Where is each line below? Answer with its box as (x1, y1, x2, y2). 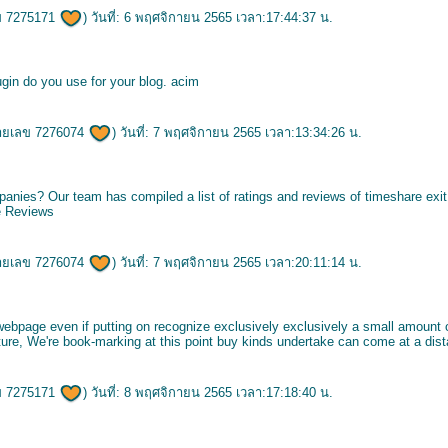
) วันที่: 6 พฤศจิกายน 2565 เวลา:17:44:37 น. (83, 10, 333, 25)
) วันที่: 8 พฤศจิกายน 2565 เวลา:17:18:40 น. (83, 385, 333, 400)
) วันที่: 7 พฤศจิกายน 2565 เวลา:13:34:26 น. (112, 125, 362, 140)
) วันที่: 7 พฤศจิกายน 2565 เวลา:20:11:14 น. (112, 255, 362, 270)
